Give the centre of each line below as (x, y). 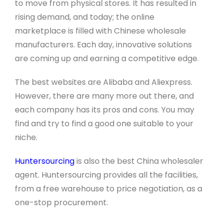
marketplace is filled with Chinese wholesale (100, 31)
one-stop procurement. (61, 203)
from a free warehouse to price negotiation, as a (108, 189)
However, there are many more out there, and (104, 96)
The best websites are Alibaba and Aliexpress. (103, 82)
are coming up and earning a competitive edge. (107, 59)
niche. (26, 138)
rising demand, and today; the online (84, 17)
